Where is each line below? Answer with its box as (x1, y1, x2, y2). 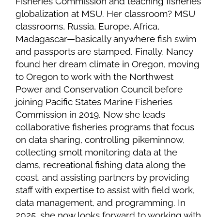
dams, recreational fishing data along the (15, 159, 186, 170)
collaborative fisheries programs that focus (15, 121, 195, 132)
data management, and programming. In (15, 197, 186, 208)
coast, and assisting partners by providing (15, 171, 190, 183)
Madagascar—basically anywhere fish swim (15, 33, 197, 44)
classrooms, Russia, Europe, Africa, (15, 20, 160, 31)
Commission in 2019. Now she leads (15, 108, 166, 120)
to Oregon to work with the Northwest (15, 71, 174, 82)
